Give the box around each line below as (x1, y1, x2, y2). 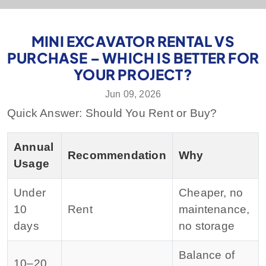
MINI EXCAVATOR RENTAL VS (31, 31, 235, 50)
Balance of (179, 248, 235, 261)
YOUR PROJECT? (74, 65, 192, 83)
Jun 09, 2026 (104, 88, 161, 99)
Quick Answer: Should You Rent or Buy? (7, 106, 217, 119)
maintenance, (179, 202, 250, 216)
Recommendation (68, 148, 166, 161)
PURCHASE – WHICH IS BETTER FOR (7, 48, 259, 66)
